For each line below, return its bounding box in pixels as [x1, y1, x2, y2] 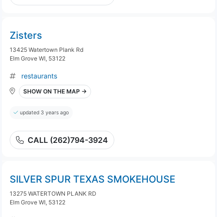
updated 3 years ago [20, 109, 69, 116]
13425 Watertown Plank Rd [10, 46, 83, 53]
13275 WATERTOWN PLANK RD [10, 190, 96, 197]
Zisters [10, 30, 42, 41]
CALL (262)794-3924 [28, 135, 108, 145]
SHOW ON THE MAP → [23, 88, 87, 95]
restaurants [21, 72, 57, 80]
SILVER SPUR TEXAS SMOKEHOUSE [10, 173, 175, 185]
